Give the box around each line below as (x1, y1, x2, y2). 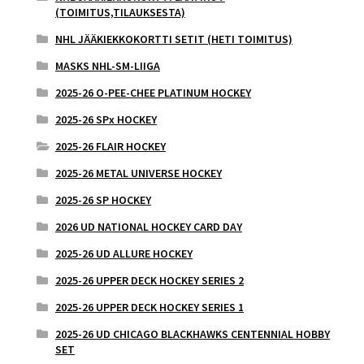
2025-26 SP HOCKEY (54, 193, 151, 208)
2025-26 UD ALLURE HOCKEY (54, 246, 193, 262)
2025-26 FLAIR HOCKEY (54, 139, 166, 154)
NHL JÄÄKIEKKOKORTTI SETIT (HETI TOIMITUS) (54, 32, 292, 47)
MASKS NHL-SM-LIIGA (54, 58, 160, 74)
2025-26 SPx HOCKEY (54, 112, 157, 128)
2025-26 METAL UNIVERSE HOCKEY (54, 166, 222, 181)
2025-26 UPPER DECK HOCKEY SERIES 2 (54, 273, 244, 288)
